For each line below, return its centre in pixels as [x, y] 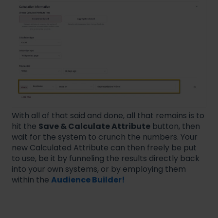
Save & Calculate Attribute [94, 126]
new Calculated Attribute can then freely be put [104, 147]
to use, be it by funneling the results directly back [106, 158]
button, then [175, 126]
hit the [25, 126]
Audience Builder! [88, 180]
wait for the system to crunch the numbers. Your [105, 137]
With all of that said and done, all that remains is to [108, 115]
